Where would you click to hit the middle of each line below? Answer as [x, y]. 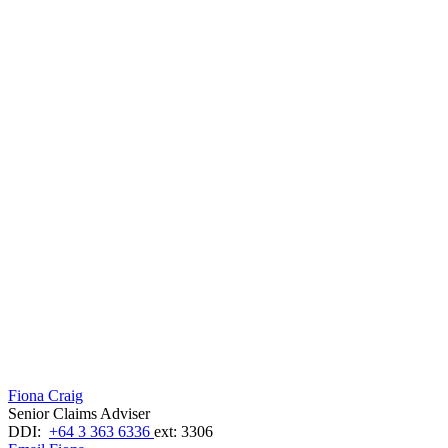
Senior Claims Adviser [79, 414]
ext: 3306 [183, 432]
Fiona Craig [45, 396]
